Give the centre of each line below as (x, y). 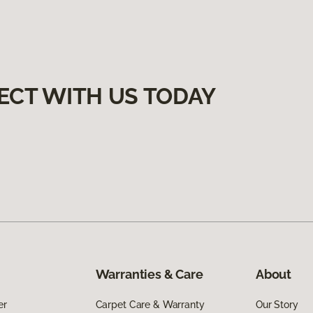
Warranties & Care (149, 275)
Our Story (277, 305)
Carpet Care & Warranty (150, 305)
